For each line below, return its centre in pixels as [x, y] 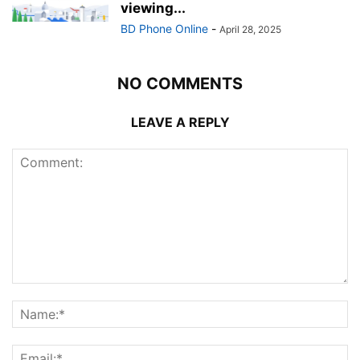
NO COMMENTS [180, 83]
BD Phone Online [164, 28]
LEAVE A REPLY [180, 122]
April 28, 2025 [250, 29]
